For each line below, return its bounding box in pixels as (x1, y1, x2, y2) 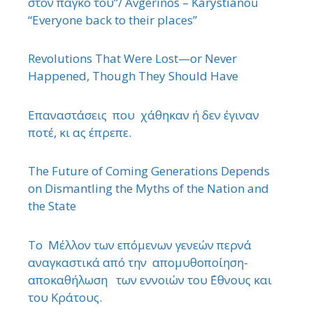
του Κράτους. (28, 289, 102, 305)
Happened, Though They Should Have (28, 68, 238, 85)
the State (28, 198, 76, 214)
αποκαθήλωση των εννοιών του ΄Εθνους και (28, 271, 272, 288)
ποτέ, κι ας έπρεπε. (28, 124, 131, 140)
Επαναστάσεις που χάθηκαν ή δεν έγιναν (28, 106, 259, 123)
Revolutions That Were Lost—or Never (28, 50, 237, 67)
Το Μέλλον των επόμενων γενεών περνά (28, 236, 252, 253)
